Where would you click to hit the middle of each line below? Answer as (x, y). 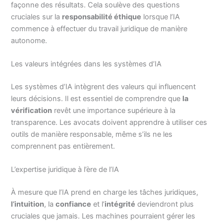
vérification (32, 111)
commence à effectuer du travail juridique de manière (99, 28)
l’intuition (28, 204)
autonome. (29, 40)
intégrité (120, 204)
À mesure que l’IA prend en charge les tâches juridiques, (105, 193)
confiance (74, 204)
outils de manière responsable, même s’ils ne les (92, 135)
